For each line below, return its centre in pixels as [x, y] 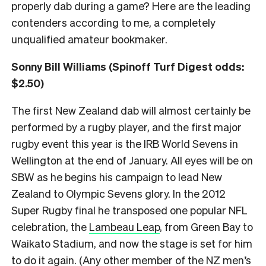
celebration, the [50, 227]
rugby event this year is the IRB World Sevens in [125, 144]
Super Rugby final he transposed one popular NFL [129, 210]
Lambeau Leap [124, 227]
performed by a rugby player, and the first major [126, 127]
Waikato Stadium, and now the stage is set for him [132, 243]
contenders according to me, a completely [113, 23]
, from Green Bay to [206, 227]
